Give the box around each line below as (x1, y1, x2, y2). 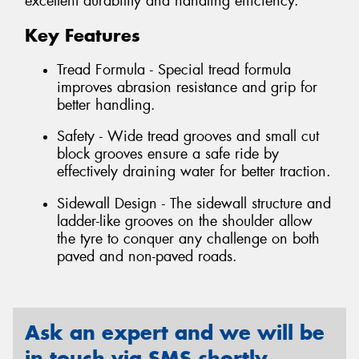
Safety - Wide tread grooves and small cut (57, 127, 319, 147)
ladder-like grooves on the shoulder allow (57, 211, 313, 231)
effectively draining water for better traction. (57, 162, 331, 182)
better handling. (57, 95, 155, 115)
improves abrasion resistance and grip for (57, 77, 317, 97)
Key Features (25, 24, 140, 47)
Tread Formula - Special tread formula (57, 59, 291, 79)
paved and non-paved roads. (57, 246, 237, 266)
